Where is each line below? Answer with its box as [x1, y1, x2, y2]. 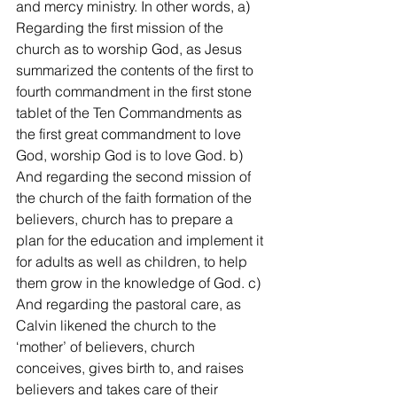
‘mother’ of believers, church [16, 338, 198, 355]
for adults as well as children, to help [16, 253, 251, 270]
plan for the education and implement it [16, 231, 267, 249]
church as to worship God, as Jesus [16, 40, 245, 58]
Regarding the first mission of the [16, 19, 227, 36]
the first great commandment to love [16, 125, 245, 143]
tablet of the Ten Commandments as [16, 104, 245, 121]
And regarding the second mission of [16, 167, 254, 185]
